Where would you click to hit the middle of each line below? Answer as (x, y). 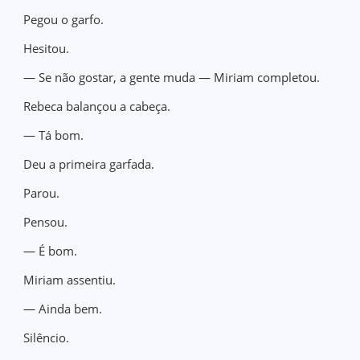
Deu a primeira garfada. (89, 164)
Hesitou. (47, 48)
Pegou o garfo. (64, 19)
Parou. (42, 193)
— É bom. (51, 251)
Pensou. (46, 222)
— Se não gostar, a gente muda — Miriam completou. (172, 77)
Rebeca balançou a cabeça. (97, 106)
